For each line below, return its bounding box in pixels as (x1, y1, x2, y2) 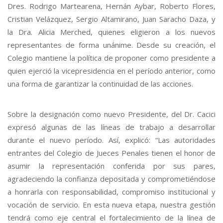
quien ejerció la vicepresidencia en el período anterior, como (7, 65, 216, 76)
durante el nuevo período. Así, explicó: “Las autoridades (7, 134, 216, 145)
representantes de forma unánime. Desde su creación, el (7, 39, 216, 50)
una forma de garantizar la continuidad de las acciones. (7, 78, 193, 89)
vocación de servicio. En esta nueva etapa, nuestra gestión (7, 199, 216, 210)
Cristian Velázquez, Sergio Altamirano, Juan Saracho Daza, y (7, 13, 216, 24)
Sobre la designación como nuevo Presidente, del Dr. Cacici (7, 109, 216, 119)
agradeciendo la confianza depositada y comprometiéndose (7, 173, 216, 184)
